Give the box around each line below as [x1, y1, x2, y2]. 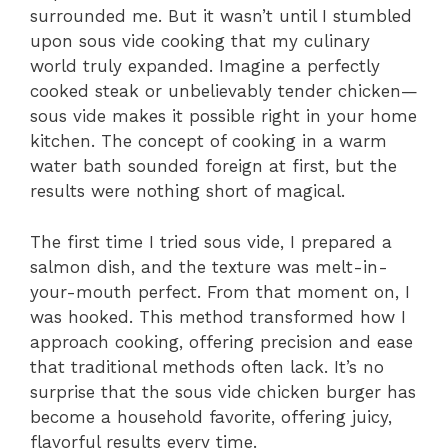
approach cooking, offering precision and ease [30, 331, 413, 352]
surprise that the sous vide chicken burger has [30, 381, 416, 402]
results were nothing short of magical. [30, 181, 345, 201]
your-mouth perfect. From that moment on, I [30, 281, 410, 302]
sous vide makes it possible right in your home [30, 106, 417, 126]
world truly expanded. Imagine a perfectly [30, 56, 380, 76]
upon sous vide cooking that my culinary [30, 31, 370, 51]
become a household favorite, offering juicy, [30, 406, 392, 427]
